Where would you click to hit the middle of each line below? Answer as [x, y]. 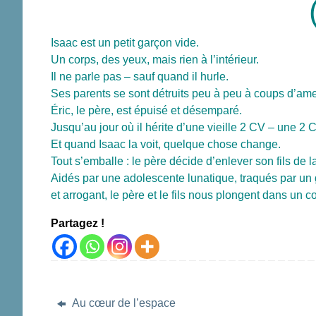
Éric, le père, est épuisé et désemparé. [146, 111]
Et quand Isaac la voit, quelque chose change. [166, 145]
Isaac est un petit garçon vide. [125, 43]
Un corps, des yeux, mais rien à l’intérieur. [155, 60]
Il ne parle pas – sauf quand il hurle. [140, 77]
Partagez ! [78, 224]
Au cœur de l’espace [122, 303]
